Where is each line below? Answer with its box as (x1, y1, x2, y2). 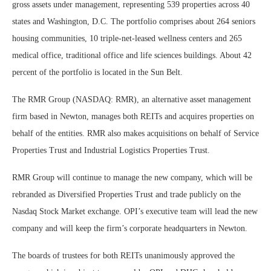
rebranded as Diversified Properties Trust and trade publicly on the (12, 190, 241, 199)
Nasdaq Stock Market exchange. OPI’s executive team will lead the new (12, 207, 258, 216)
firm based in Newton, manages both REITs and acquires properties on (12, 112, 254, 121)
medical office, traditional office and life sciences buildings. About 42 (12, 51, 252, 60)
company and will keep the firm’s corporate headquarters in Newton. (12, 224, 247, 233)
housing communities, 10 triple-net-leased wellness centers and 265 (12, 34, 242, 43)
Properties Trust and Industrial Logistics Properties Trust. (12, 146, 210, 155)
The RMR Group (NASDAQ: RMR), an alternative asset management (12, 95, 251, 104)
